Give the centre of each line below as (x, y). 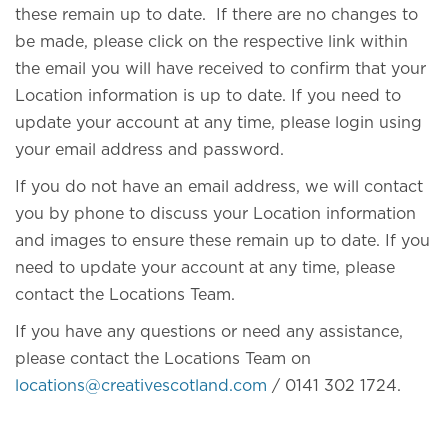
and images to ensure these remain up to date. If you (222, 241)
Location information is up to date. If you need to (208, 96)
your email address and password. (149, 150)
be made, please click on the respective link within (211, 42)
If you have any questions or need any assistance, (209, 332)
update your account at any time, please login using (218, 123)
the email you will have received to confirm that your (220, 69)
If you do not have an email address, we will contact (219, 187)
